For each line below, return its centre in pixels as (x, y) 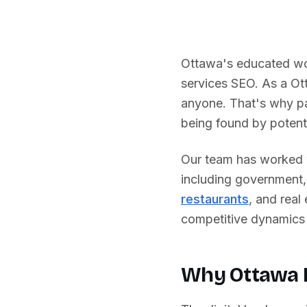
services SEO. (220, 83)
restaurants (215, 199)
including (208, 179)
